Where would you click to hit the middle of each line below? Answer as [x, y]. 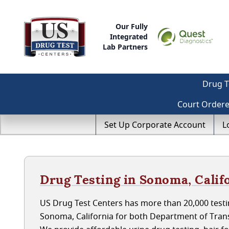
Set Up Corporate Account [155, 125]
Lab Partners [125, 47]
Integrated [129, 37]
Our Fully [132, 26]
